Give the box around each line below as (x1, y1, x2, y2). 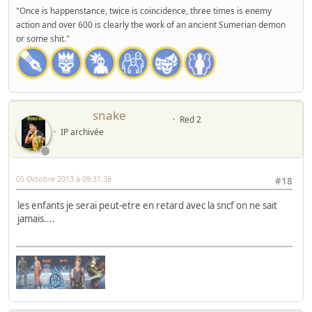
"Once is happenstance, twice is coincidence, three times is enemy (16, 5, 272, 17)
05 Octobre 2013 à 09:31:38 (16, 173, 111, 185)
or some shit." (16, 33, 70, 45)
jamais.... (17, 212, 55, 226)
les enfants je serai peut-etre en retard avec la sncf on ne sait (17, 199, 277, 212)
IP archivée (60, 126, 104, 139)
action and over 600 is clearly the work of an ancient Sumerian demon (16, 19, 286, 31)
